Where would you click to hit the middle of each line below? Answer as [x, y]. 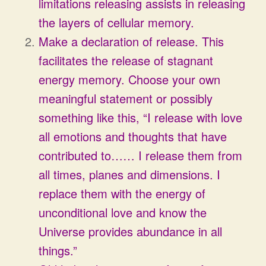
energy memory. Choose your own [129, 79]
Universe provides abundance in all [130, 231]
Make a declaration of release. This [131, 41]
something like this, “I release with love [140, 117]
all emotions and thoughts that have [133, 136]
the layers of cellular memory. [116, 22]
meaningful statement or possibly [126, 98]
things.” [58, 250]
